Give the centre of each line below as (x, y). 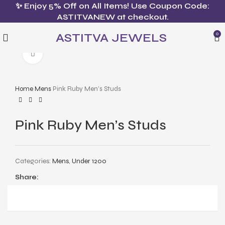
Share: (27, 177)
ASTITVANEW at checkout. (113, 17)
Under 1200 (89, 161)
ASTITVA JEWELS (111, 38)
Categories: (33, 161)
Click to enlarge (68, 53)
